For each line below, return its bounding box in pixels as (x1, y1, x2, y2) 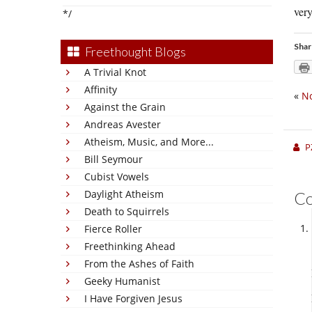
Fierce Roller (84, 222, 142, 235)
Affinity (84, 83, 117, 96)
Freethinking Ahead (84, 240, 175, 253)
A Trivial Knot (84, 65, 146, 79)
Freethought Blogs (85, 44, 186, 59)
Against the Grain (84, 100, 166, 114)
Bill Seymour (84, 153, 143, 166)
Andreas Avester (84, 118, 161, 131)
